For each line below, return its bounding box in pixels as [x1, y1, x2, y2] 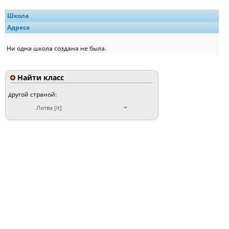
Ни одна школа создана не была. [7, 43, 106, 53]
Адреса [7, 22, 30, 32]
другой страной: [8, 89, 60, 99]
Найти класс [15, 72, 64, 82]
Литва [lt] [36, 103, 62, 111]
